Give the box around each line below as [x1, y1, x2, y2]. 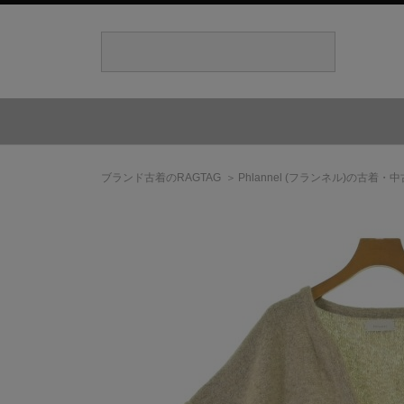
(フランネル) [285, 171, 346, 184]
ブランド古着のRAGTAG [101, 171, 221, 184]
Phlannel [238, 171, 282, 184]
